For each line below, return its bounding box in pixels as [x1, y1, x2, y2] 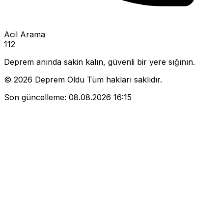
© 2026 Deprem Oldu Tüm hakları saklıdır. [4, 75, 162, 85]
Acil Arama [4, 29, 45, 40]
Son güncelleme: [4, 92, 66, 103]
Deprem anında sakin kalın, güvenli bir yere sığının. [4, 57, 195, 67]
